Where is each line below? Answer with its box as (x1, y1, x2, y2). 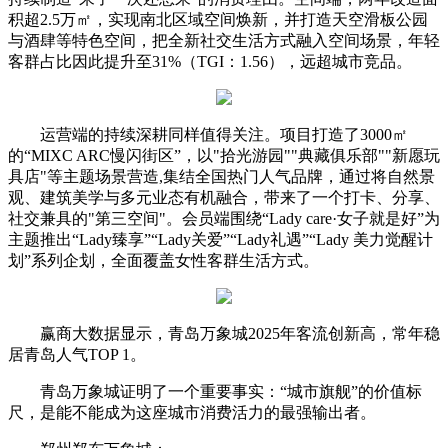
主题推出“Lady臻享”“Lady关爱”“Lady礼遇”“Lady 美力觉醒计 (8, 230, 433, 248)
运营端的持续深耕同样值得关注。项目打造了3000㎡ (40, 125, 408, 143)
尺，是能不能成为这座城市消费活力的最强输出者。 (8, 403, 376, 421)
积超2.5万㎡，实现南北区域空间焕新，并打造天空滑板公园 (8, 10, 428, 28)
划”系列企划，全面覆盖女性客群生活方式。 (8, 251, 319, 269)
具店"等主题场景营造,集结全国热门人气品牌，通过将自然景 (8, 167, 435, 185)
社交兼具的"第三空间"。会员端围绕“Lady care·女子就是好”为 (8, 209, 440, 227)
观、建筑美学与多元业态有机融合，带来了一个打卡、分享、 (8, 188, 440, 206)
